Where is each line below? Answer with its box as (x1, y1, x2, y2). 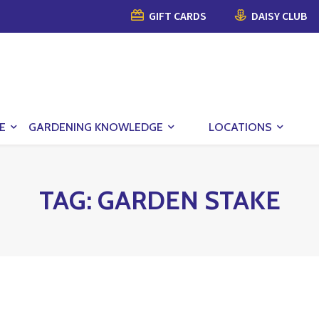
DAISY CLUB (249, 9, 307, 23)
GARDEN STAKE (97, 184, 281, 216)
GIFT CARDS (147, 9, 206, 23)
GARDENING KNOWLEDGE (28, 120, 163, 134)
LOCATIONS (209, 120, 272, 134)
